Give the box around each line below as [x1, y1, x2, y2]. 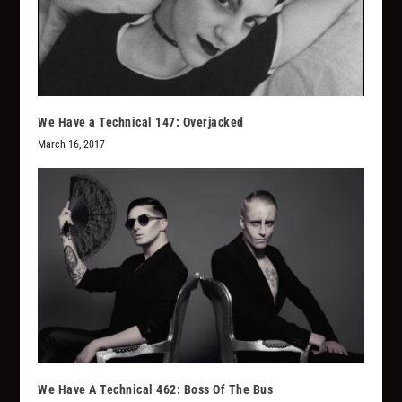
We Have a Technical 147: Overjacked [38, 114, 244, 129]
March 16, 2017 [38, 137, 106, 151]
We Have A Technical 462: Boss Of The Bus [38, 381, 274, 397]
